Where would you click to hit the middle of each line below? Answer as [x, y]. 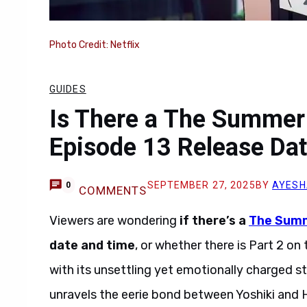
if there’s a [213, 221]
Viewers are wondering [113, 221]
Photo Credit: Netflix [95, 45]
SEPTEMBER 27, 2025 [201, 185]
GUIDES [68, 89]
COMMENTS [113, 191]
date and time [92, 245]
